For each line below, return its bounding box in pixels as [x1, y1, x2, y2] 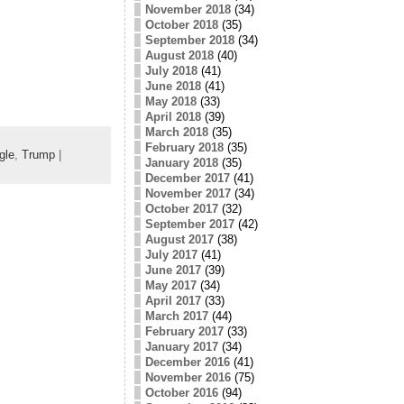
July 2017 [144, 247, 197, 262]
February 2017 [144, 324, 224, 338]
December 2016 [144, 354, 230, 369]
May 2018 [144, 94, 197, 108]
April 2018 [144, 109, 201, 124]
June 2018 [144, 78, 201, 93]
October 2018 [144, 17, 218, 32]
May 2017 [144, 278, 197, 292]
